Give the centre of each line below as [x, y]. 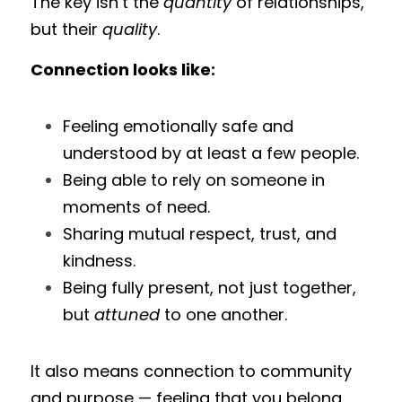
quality [130, 29]
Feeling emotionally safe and [178, 126]
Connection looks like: [123, 70]
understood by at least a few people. [211, 153]
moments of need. [136, 207]
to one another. [223, 315]
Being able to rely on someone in [194, 180]
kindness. [99, 261]
